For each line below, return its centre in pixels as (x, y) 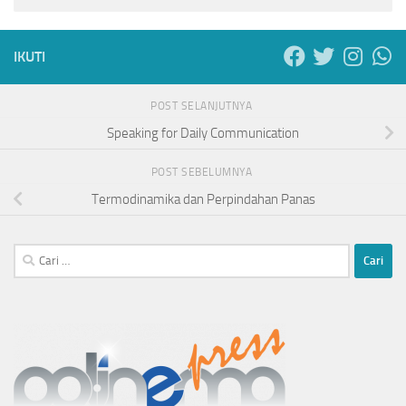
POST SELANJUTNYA (203, 106)
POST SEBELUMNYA (203, 172)
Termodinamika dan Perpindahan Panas (203, 199)
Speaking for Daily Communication (203, 133)
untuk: (30, 275)
